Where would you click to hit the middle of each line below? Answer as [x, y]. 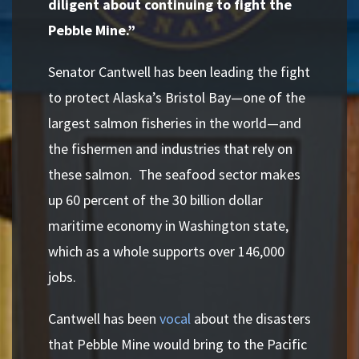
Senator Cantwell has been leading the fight [179, 72]
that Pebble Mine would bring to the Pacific [177, 344]
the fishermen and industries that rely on [170, 149]
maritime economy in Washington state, [168, 226]
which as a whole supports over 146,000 [166, 251]
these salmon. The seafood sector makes [174, 174]
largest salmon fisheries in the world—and [175, 123]
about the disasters [251, 319]
